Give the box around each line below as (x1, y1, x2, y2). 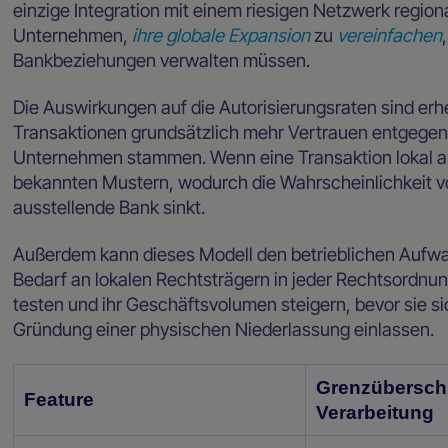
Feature (24, 389, 95, 411)
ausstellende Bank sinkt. (13, 195, 206, 218)
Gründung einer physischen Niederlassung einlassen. (13, 317, 435, 340)
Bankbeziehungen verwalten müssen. (13, 48, 311, 71)
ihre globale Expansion (132, 23, 311, 46)
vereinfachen (337, 23, 443, 46)
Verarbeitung (316, 402, 435, 424)
